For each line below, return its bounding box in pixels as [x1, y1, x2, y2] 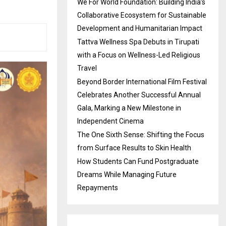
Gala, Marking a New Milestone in [77, 104, 181, 112]
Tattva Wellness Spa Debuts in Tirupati [77, 38, 199, 46]
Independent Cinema [77, 117, 144, 125]
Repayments [77, 184, 118, 192]
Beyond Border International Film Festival [77, 78, 207, 86]
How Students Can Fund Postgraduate [77, 157, 199, 165]
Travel [77, 64, 97, 72]
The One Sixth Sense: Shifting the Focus [77, 131, 204, 139]
